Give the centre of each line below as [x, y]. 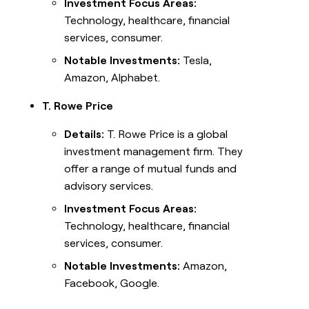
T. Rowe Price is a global [166, 134]
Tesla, [196, 61]
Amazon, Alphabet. [112, 78]
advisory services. [109, 186]
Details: [84, 134]
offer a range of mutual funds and [151, 169]
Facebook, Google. [112, 283]
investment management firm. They [154, 152]
